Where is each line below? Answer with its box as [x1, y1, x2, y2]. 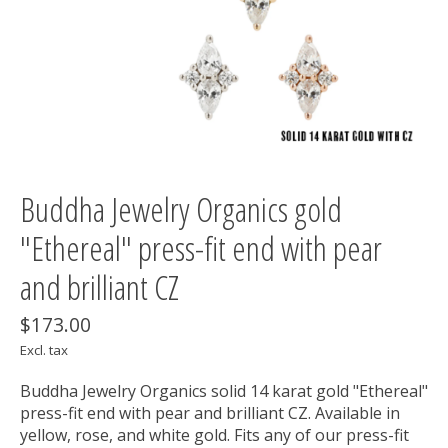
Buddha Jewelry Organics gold [20, 187, 342, 233]
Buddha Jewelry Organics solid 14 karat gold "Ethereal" [20, 380, 428, 403]
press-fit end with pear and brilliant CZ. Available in [20, 402, 400, 425]
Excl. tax [20, 341, 68, 360]
